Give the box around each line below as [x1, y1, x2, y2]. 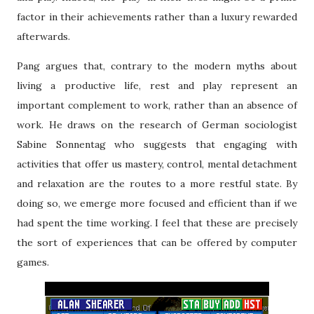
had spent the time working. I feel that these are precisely [17, 217, 297, 230]
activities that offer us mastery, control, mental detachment [17, 158, 297, 171]
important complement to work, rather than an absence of [17, 99, 297, 112]
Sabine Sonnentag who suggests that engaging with [17, 138, 297, 151]
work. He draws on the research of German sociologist [17, 118, 297, 132]
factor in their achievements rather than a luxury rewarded [17, 11, 297, 24]
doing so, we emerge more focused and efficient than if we [17, 197, 297, 210]
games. [17, 256, 49, 269]
